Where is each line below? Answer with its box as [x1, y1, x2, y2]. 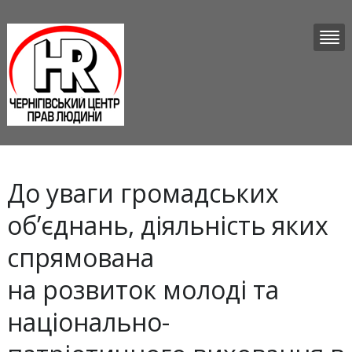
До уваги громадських [6, 176, 279, 210]
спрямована [6, 240, 154, 274]
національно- [6, 305, 170, 339]
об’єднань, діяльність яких [6, 208, 328, 242]
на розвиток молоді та [6, 273, 279, 306]
